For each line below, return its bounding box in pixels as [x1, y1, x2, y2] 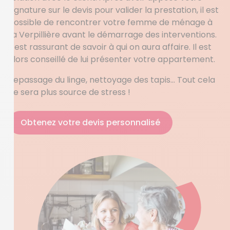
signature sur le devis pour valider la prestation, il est [8, 4, 219, 16]
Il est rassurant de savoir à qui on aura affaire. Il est [8, 41, 212, 53]
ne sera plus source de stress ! [8, 86, 130, 98]
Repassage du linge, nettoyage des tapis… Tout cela [8, 74, 215, 86]
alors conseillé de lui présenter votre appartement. [8, 53, 215, 65]
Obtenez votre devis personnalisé [21, 117, 160, 128]
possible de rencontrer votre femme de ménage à [8, 16, 213, 28]
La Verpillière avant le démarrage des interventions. [8, 29, 217, 41]
